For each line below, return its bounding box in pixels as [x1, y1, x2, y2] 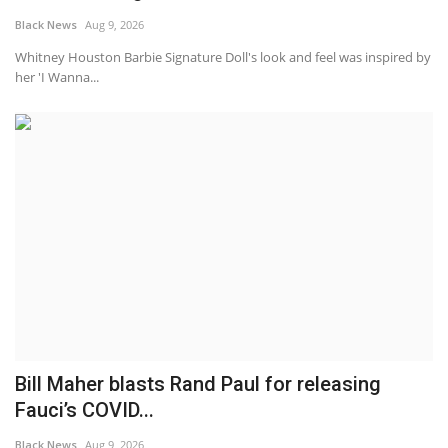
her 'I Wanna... [15, 68, 99, 87]
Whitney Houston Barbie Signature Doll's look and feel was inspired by [15, 48, 431, 67]
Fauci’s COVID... [15, 397, 154, 422]
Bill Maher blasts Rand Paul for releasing [15, 371, 381, 396]
